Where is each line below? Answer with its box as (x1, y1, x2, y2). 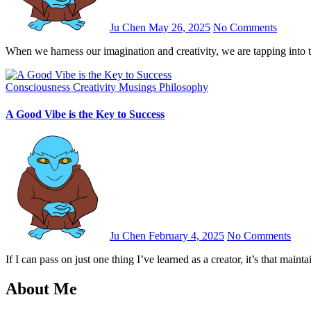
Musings (119, 81, 159, 93)
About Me (6, 280, 77, 299)
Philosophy (159, 81, 208, 93)
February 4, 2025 (149, 230, 224, 242)
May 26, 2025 (149, 21, 210, 33)
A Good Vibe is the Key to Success (6, 108, 165, 121)
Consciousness (6, 81, 73, 93)
